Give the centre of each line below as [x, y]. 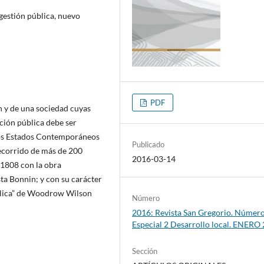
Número [146, 198]
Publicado [148, 144]
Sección [145, 251]
